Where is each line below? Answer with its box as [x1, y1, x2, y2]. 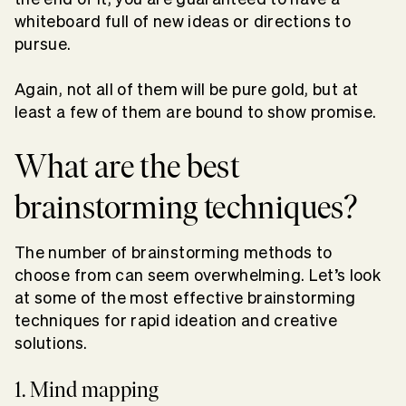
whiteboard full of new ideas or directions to [14, 13, 352, 31]
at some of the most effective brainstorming [14, 289, 356, 307]
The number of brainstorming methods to [14, 244, 333, 262]
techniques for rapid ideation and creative [14, 312, 338, 330]
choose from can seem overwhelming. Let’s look [14, 266, 382, 285]
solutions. [14, 334, 88, 353]
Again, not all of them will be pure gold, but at [14, 81, 359, 99]
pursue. [14, 35, 72, 53]
